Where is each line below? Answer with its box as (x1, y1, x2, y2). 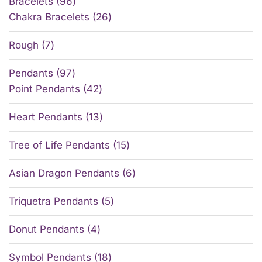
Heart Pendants (9, 111, 82, 123)
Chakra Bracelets (9, 11, 89, 23)
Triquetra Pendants (9, 195, 98, 208)
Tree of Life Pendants (9, 139, 110, 151)
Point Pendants (9, 83, 80, 95)
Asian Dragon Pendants (9, 167, 119, 180)
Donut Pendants (9, 223, 84, 236)
